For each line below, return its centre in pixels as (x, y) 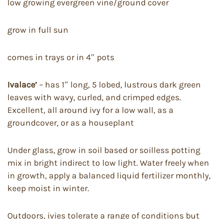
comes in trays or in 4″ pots (61, 57)
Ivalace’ (23, 85)
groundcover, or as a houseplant (71, 123)
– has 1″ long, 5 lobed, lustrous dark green (120, 85)
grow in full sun (38, 30)
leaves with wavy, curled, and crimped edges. (94, 98)
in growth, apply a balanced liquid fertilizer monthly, (109, 176)
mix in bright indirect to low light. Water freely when (108, 163)
